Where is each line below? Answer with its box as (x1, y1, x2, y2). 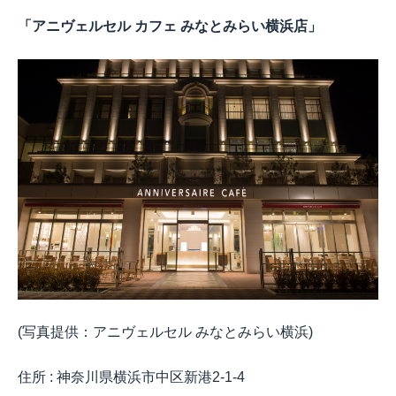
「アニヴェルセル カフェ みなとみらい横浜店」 (18, 19, 322, 34)
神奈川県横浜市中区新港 (57, 369, 212, 385)
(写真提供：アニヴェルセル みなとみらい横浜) (18, 324, 313, 339)
